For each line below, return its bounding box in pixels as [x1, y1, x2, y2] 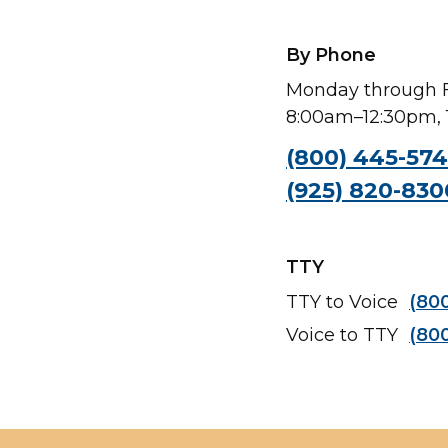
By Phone [286, 44, 376, 66]
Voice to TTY [286, 324, 403, 346]
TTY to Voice [286, 291, 403, 313]
